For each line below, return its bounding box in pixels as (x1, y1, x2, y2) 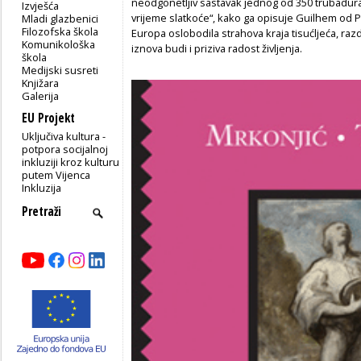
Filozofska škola (22, 23, 99, 39)
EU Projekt (22, 109, 75, 127)
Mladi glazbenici (22, 10, 99, 26)
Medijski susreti (22, 62, 99, 77)
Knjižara (22, 75, 60, 90)
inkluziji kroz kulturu (22, 154, 120, 169)
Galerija (22, 88, 60, 103)
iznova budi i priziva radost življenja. (131, 40, 302, 56)
